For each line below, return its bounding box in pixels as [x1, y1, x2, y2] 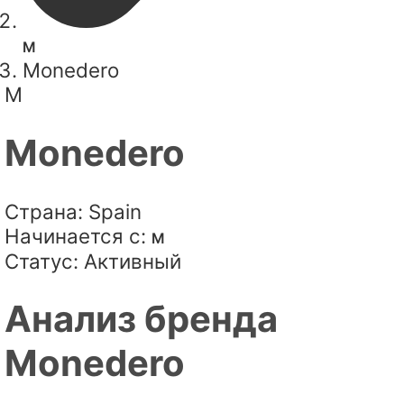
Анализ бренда [5, 297, 278, 342]
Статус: [5, 248, 78, 273]
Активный [84, 248, 181, 273]
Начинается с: [5, 223, 146, 248]
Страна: [5, 198, 83, 224]
